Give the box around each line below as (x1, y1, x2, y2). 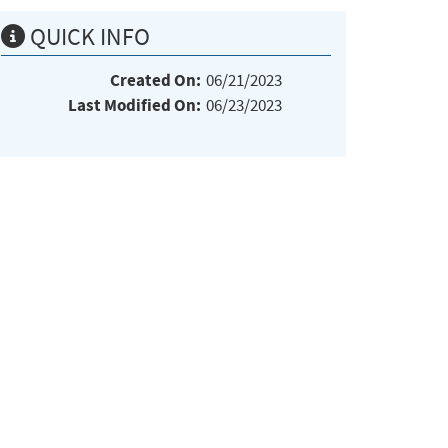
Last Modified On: (68, 93, 201, 117)
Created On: (110, 68, 201, 92)
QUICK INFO (25, 21, 150, 52)
